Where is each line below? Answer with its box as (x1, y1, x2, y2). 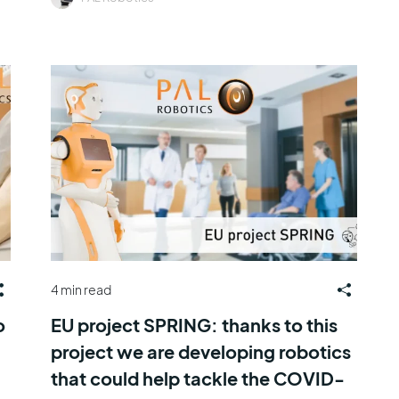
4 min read (50, 281, 111, 297)
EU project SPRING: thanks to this (50, 313, 338, 336)
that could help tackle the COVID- (50, 366, 345, 389)
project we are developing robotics (50, 339, 351, 362)
